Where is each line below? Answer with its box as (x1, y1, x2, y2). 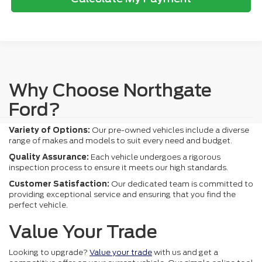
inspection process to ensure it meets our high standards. (9, 163, 228, 172)
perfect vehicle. (9, 200, 68, 209)
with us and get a (152, 247, 218, 257)
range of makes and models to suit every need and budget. (9, 136, 232, 145)
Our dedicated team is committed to (109, 179, 253, 188)
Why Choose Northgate (9, 79, 212, 101)
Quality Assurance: (9, 152, 89, 161)
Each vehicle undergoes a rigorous (89, 152, 220, 161)
